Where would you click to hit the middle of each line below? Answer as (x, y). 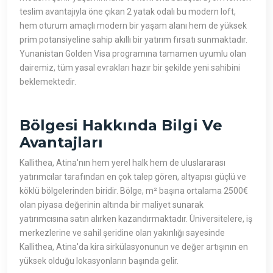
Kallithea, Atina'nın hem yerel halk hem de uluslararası (122, 163)
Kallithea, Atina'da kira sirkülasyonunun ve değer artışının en (134, 247)
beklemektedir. (48, 82)
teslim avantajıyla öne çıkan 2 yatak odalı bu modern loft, (128, 12)
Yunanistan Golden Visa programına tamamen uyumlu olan (133, 54)
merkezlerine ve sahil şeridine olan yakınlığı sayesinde (122, 233)
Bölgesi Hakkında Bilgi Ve (121, 126)
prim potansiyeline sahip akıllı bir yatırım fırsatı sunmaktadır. (133, 40)
